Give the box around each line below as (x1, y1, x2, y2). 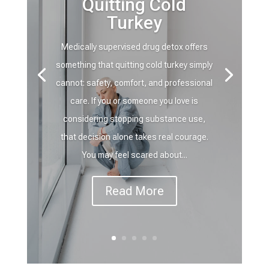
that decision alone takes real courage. (60, 132, 208, 142)
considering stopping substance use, (63, 114, 206, 124)
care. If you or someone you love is (70, 96, 199, 106)
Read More (104, 184, 164, 199)
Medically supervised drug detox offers (61, 42, 208, 52)
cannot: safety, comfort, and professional (56, 78, 213, 88)
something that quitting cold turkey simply (56, 60, 213, 70)
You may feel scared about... (81, 150, 187, 160)
